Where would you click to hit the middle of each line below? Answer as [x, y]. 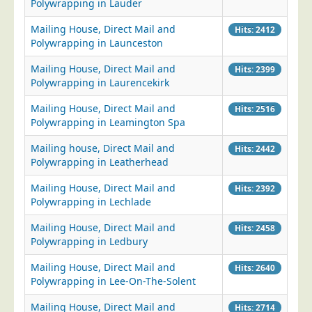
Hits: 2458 [255, 228]
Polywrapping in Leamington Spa [108, 122]
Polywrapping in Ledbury [89, 241]
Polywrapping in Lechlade [91, 202]
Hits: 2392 [255, 188]
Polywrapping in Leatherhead [100, 162]
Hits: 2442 [255, 148]
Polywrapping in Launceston [97, 43]
